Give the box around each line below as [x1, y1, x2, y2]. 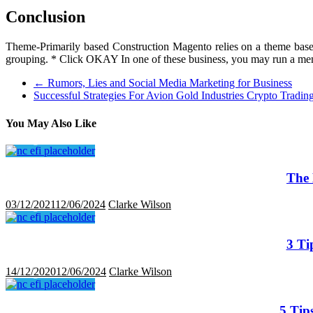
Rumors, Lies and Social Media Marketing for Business [45, 77, 292, 89]
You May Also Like [6, 117, 96, 129]
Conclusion [6, 8, 85, 27]
